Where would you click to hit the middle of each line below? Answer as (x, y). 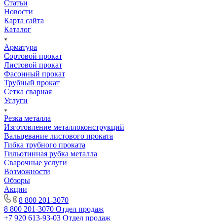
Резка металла (27, 118)
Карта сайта (24, 20)
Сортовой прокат (33, 56)
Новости (18, 11)
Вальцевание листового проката (58, 136)
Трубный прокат (32, 82)
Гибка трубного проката (45, 145)
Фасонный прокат (35, 74)
